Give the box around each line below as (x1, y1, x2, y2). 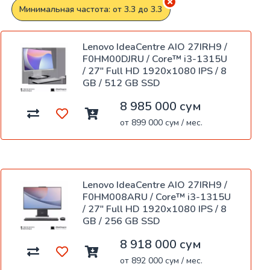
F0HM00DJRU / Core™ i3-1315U (83, 52, 227, 66)
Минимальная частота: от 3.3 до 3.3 (19, 4, 163, 16)
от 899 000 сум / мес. (120, 117, 202, 129)
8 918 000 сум (120, 236, 201, 253)
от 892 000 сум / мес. (120, 255, 202, 267)
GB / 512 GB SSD (83, 77, 160, 90)
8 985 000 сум (120, 98, 201, 115)
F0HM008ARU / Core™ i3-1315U (83, 190, 231, 204)
